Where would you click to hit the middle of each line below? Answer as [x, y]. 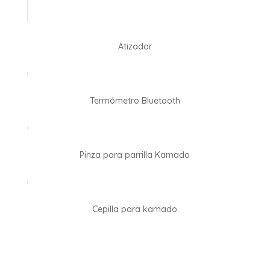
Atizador [135, 47]
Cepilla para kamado [135, 209]
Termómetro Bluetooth [135, 101]
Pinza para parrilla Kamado [135, 155]
